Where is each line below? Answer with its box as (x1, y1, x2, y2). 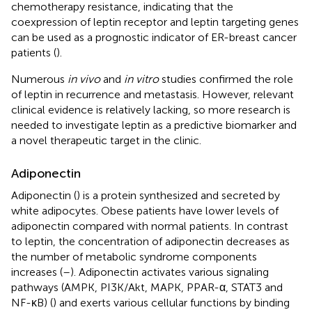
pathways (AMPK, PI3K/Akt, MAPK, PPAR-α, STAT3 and (11, 280, 283, 294)
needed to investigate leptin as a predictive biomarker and (11, 118, 297, 132)
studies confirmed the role (159, 72, 293, 86)
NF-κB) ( (11, 295, 53, 309)
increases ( (11, 265, 63, 279)
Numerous (11, 72, 68, 86)
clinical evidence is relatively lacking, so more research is (11, 102, 290, 116)
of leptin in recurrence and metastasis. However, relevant (11, 87, 294, 101)
